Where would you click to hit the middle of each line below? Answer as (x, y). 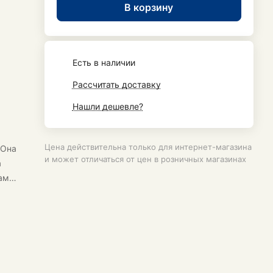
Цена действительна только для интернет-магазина (148, 147)
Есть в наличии (104, 62)
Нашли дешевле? (108, 106)
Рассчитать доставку (116, 84)
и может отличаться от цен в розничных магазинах (145, 159)
